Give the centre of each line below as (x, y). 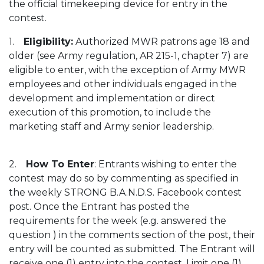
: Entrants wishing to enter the (166, 164)
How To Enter (60, 164)
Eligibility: (48, 42)
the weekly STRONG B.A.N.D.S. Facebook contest (125, 192)
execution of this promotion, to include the (110, 112)
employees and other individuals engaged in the (123, 84)
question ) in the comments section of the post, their (132, 235)
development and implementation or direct (112, 98)
